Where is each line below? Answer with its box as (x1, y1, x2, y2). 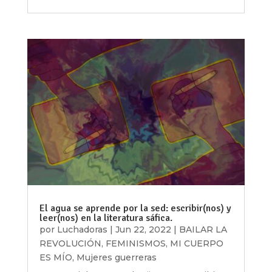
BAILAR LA (178, 223, 227, 235)
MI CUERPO (169, 237, 223, 249)
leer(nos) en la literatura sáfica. (39, 211, 172, 224)
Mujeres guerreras (76, 251, 157, 263)
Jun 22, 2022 (115, 223, 171, 235)
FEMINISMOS (105, 237, 166, 249)
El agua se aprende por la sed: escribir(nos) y (39, 202, 231, 214)
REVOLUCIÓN (39, 237, 101, 249)
